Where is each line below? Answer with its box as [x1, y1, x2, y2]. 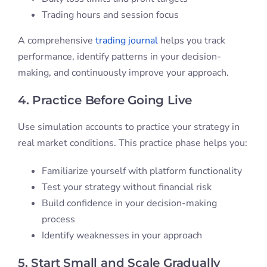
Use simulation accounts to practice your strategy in [17, 120, 240, 134]
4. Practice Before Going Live [17, 93, 193, 108]
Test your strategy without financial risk [41, 181, 212, 194]
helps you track [157, 34, 225, 48]
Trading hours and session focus [41, 8, 179, 22]
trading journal [95, 34, 158, 48]
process [41, 213, 75, 226]
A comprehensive [17, 34, 95, 48]
